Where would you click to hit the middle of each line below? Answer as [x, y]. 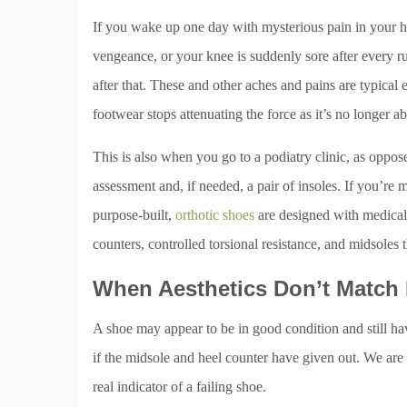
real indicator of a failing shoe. [179, 387]
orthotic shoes [215, 215]
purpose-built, [134, 215]
